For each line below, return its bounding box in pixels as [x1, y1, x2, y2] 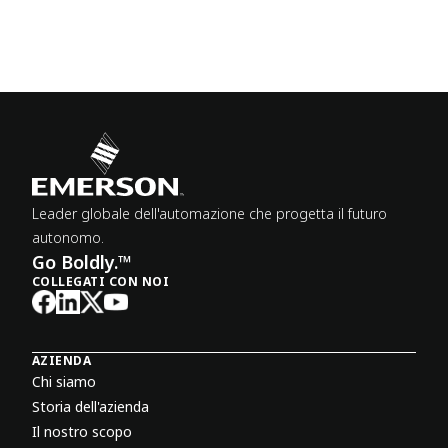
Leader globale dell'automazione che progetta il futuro [32, 203, 387, 223]
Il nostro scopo [32, 421, 132, 441]
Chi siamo [32, 371, 96, 391]
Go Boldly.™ [32, 249, 132, 274]
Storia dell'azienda [32, 396, 149, 416]
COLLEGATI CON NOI [32, 272, 170, 290]
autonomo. [32, 227, 104, 247]
